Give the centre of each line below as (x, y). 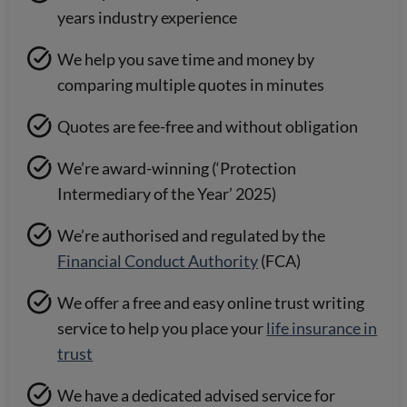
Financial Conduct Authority (158, 261)
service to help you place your (162, 328)
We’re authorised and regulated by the (192, 236)
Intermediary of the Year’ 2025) (167, 194)
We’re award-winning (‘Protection (177, 169)
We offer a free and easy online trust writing (211, 303)
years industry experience (148, 18)
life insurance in (322, 328)
